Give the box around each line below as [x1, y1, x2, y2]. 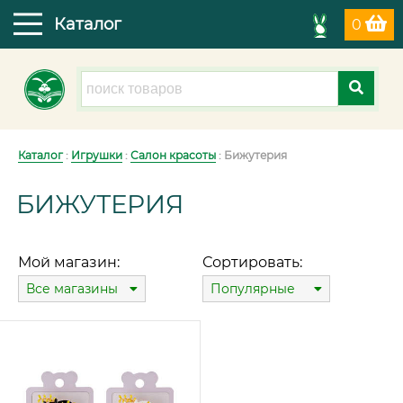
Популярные [210, 281, 295, 297]
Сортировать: [201, 254, 302, 271]
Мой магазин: [18, 254, 120, 271]
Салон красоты [130, 148, 216, 162]
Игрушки [71, 148, 122, 162]
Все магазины [26, 281, 118, 297]
